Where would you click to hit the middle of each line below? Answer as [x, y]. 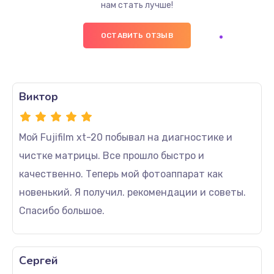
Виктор [39, 97]
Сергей [39, 261]
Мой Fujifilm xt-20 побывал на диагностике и [126, 137]
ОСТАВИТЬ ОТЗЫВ [137, 35]
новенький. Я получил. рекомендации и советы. [132, 192]
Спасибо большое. [62, 211]
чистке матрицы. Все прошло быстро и [112, 156]
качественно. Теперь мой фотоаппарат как [121, 174]
